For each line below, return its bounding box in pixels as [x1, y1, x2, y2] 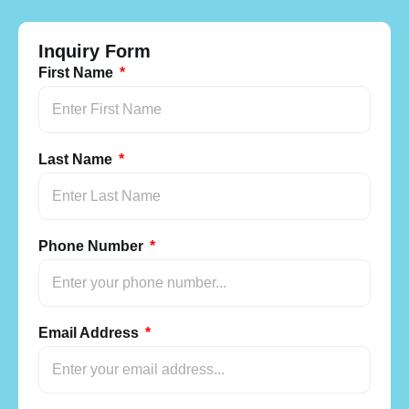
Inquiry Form [38, 40, 151, 61]
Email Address [38, 324, 142, 341]
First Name [38, 64, 117, 80]
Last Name [38, 151, 116, 167]
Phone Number [38, 237, 147, 254]
